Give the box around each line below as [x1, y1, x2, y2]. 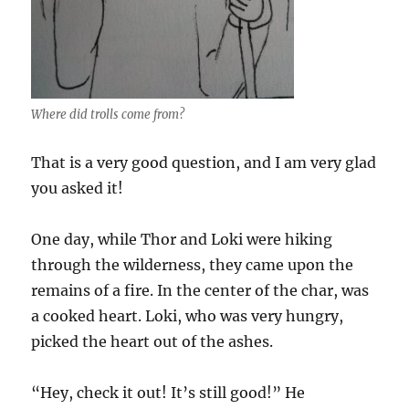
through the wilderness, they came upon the [31, 255, 354, 274]
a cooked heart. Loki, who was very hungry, [31, 306, 344, 325]
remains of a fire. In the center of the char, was [31, 280, 370, 299]
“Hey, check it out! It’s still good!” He [31, 383, 306, 402]
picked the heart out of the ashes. [31, 331, 274, 351]
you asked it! [31, 178, 124, 197]
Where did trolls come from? [31, 106, 185, 122]
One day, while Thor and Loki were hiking [31, 229, 333, 248]
